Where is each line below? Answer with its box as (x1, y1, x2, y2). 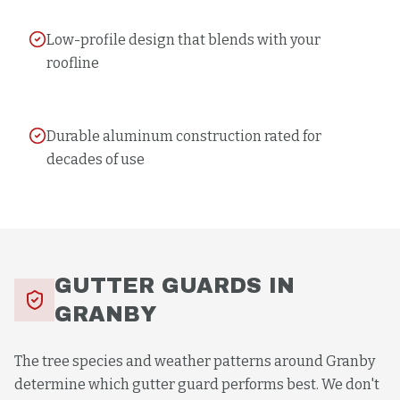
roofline (46, 54, 99, 71)
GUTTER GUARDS (54, 274, 262, 297)
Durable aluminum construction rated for (46, 128, 321, 145)
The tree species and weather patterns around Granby (14, 353, 375, 370)
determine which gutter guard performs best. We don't (14, 376, 379, 393)
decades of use (46, 151, 145, 168)
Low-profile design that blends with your (46, 31, 321, 48)
